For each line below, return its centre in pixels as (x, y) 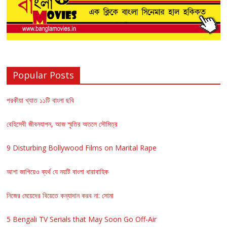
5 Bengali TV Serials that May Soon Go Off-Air (82, 219)
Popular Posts (44, 75)
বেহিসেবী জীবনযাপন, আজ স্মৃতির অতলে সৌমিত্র (62, 124)
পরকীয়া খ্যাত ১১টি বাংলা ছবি (41, 100)
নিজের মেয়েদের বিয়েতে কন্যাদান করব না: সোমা (60, 196)
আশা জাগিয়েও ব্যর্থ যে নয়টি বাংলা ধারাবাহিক (58, 172)
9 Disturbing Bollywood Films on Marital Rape (82, 148)
